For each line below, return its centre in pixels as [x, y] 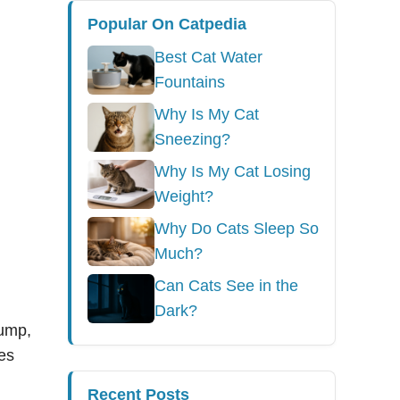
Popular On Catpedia [167, 24]
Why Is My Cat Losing [233, 171]
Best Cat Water [208, 57]
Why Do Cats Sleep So [237, 229]
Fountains [190, 82]
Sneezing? [192, 139]
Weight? [184, 196]
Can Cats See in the [226, 286]
